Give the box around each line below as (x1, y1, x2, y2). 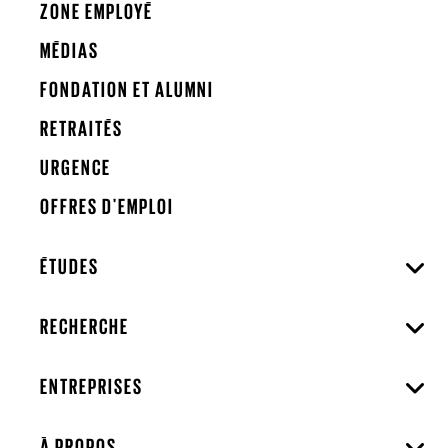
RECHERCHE (40, 314, 129, 338)
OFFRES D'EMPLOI (40, 194, 174, 218)
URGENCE (40, 155, 111, 179)
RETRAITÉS (40, 116, 123, 140)
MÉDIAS (40, 38, 99, 62)
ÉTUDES (40, 254, 99, 278)
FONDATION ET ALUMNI (40, 77, 214, 101)
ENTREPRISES (40, 374, 143, 398)
